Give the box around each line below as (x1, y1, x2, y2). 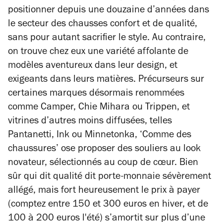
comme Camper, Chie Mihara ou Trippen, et (8, 103, 190, 113)
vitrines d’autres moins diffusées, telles (8, 117, 172, 127)
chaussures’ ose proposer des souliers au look (8, 145, 201, 155)
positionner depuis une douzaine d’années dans (8, 6, 209, 16)
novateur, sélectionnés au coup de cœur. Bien (8, 159, 198, 169)
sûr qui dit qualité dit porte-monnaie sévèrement (8, 172, 211, 183)
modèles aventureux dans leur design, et (8, 61, 177, 72)
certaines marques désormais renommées (8, 89, 184, 100)
